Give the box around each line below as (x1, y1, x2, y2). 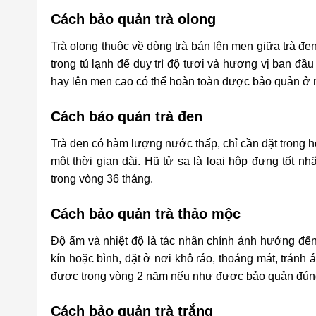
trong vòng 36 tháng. (51, 172, 153, 185)
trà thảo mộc (155, 205, 241, 221)
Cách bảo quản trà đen (51, 108, 202, 124)
